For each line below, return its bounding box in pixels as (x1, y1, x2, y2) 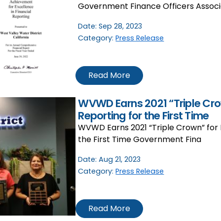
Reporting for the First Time (78, 108, 209, 123)
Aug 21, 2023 (99, 154, 141, 164)
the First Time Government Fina (78, 133, 202, 145)
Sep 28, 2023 (99, 21, 143, 31)
